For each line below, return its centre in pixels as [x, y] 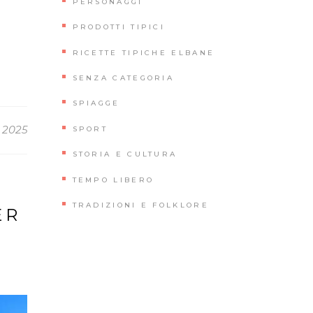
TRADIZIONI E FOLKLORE [140, 205]
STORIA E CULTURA [125, 154]
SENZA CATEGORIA [123, 78]
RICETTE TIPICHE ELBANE [144, 52]
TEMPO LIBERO [113, 180]
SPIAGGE [96, 103]
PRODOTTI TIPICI [118, 27]
